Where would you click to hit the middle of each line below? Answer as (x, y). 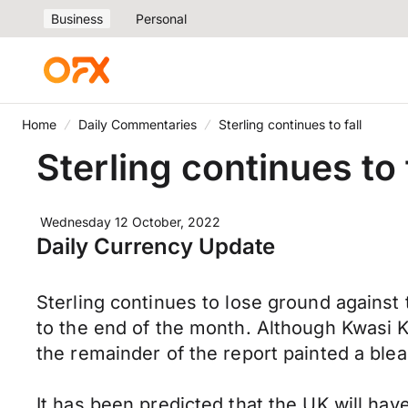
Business (77, 19)
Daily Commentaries (138, 124)
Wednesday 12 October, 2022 (130, 222)
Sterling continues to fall (290, 124)
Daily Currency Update (156, 246)
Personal (161, 19)
